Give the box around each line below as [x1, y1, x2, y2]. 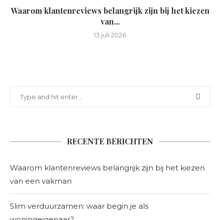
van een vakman [10, 176, 72, 186]
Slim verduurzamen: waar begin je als [10, 201, 148, 211]
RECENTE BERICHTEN [67, 136, 153, 146]
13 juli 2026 [94, 31, 126, 39]
